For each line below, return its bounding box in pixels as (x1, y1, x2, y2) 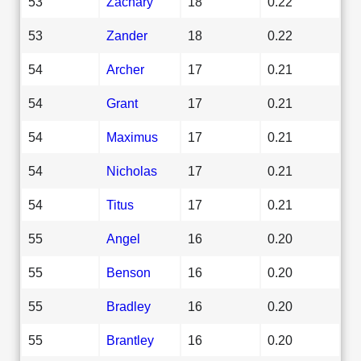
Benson (106, 264, 151, 280)
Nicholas (106, 163, 157, 178)
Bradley (106, 298, 151, 313)
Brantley (106, 332, 154, 347)
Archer (106, 61, 144, 77)
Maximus (106, 129, 158, 144)
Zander (106, 27, 147, 43)
